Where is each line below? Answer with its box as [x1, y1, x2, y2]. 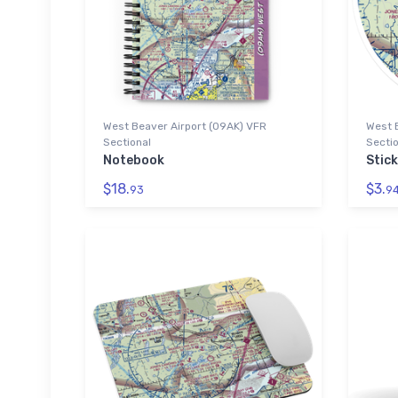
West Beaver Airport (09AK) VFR [103, 119, 267, 132]
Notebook [103, 152, 164, 168]
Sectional [103, 135, 151, 148]
